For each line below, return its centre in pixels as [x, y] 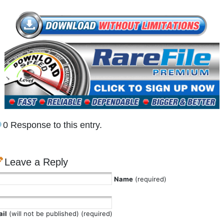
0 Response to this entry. [52, 125]
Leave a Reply [36, 162]
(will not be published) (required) [60, 214]
